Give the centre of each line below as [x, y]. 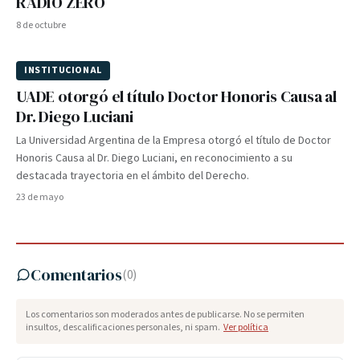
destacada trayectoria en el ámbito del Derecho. [133, 176]
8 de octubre [41, 25]
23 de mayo [40, 197]
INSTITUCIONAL [63, 70]
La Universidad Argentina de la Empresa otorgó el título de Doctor [174, 141]
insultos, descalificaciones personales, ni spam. [123, 327]
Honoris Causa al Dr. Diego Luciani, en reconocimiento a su [154, 158]
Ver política [246, 327]
